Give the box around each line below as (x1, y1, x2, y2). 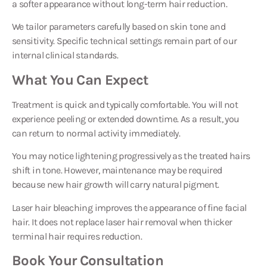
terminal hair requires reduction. (12, 230, 142, 242)
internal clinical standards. (12, 49, 119, 61)
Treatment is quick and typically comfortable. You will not (12, 98, 238, 110)
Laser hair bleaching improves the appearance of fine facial (12, 201, 247, 213)
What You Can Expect (12, 71, 148, 88)
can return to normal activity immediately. (12, 127, 181, 139)
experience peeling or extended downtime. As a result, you (12, 113, 240, 125)
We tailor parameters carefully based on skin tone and (12, 21, 226, 33)
